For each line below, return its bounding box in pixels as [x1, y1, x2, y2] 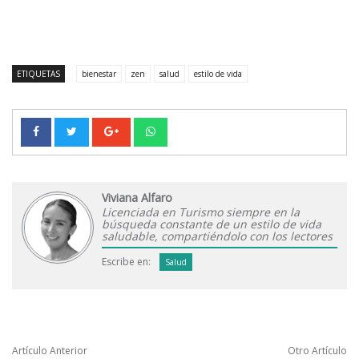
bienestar [82, 68, 116, 80]
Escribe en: [102, 255, 151, 269]
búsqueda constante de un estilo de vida [102, 216, 321, 232]
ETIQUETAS [17, 68, 60, 80]
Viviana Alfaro [102, 190, 172, 206]
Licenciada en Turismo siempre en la [102, 204, 300, 220]
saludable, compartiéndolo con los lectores [102, 228, 333, 244]
